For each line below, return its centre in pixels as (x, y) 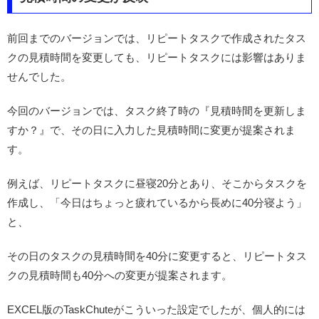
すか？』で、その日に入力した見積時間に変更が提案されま (151, 130)
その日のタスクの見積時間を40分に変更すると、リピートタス (157, 256)
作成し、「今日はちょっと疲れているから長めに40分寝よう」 (157, 202)
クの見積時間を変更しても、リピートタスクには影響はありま (157, 57)
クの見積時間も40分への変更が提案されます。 (120, 275)
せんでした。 (39, 76)
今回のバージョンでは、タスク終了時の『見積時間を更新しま (157, 110)
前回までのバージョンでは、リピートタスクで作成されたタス (157, 38)
